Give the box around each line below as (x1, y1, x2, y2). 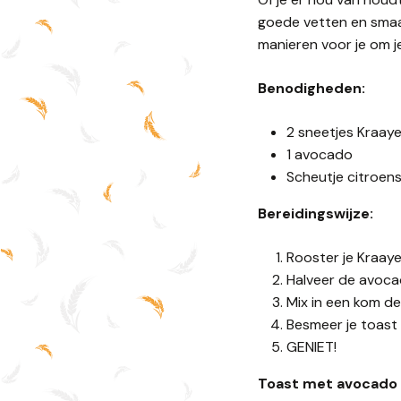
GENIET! (286, 337, 337, 357)
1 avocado (286, 145, 353, 165)
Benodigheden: (258, 79, 365, 98)
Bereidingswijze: (258, 204, 373, 224)
